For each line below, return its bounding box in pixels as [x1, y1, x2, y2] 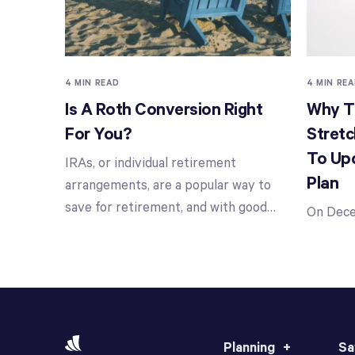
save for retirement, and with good [65, 200, 267, 216]
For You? [65, 124, 132, 144]
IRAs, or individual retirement [65, 156, 236, 172]
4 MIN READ [65, 78, 120, 88]
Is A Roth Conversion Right [65, 100, 263, 120]
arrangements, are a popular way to [65, 178, 271, 194]
